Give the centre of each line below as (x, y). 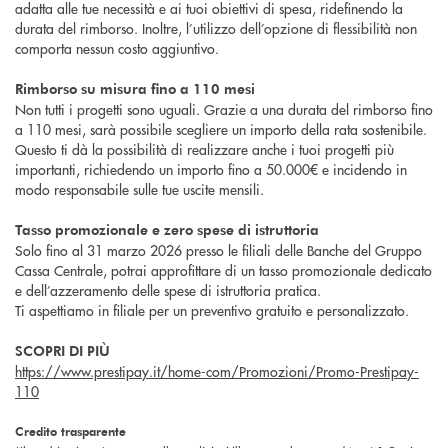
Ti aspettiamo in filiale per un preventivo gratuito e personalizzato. (214, 309)
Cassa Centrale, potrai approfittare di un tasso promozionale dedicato (223, 269)
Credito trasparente (70, 430)
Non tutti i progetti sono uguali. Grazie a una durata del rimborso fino (224, 108)
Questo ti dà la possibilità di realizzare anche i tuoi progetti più (204, 148)
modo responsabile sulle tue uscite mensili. (141, 188)
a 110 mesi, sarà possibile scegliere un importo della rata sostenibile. (221, 128)
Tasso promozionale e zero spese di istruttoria (167, 229)
